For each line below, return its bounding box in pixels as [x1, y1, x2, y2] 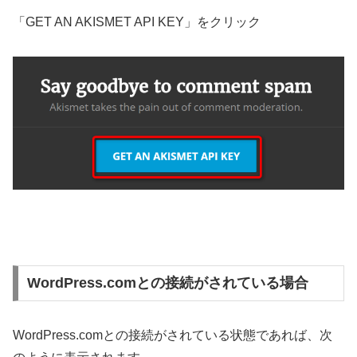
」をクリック [184, 15, 261, 29]
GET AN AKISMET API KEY [25, 15, 184, 29]
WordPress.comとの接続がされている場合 [26, 275, 308, 292]
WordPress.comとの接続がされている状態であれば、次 [13, 328, 332, 343]
